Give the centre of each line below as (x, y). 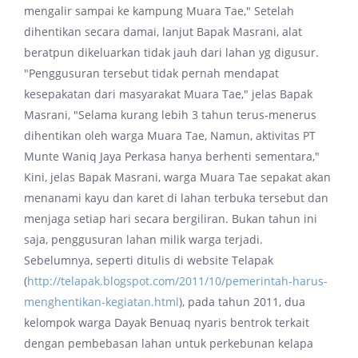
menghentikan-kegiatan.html (101, 302)
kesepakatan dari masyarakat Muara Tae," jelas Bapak (168, 94)
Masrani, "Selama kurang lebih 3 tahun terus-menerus (170, 115)
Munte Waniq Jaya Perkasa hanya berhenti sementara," (172, 156)
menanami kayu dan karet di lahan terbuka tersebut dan (176, 198)
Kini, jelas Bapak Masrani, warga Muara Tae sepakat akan (177, 177)
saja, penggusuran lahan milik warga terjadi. (143, 239)
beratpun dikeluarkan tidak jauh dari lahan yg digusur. (171, 52)
